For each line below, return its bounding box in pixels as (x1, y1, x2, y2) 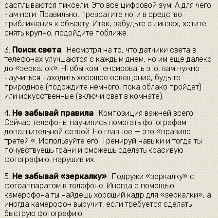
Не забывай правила (12, 109, 93, 118)
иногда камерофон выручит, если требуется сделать (4, 200, 192, 209)
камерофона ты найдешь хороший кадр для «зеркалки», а (4, 190, 211, 200)
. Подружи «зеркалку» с (106, 172, 194, 182)
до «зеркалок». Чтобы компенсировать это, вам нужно (4, 64, 200, 73)
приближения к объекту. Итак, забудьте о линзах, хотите (4, 19, 206, 29)
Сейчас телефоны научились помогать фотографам (4, 118, 186, 127)
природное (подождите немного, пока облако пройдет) (4, 82, 201, 92)
